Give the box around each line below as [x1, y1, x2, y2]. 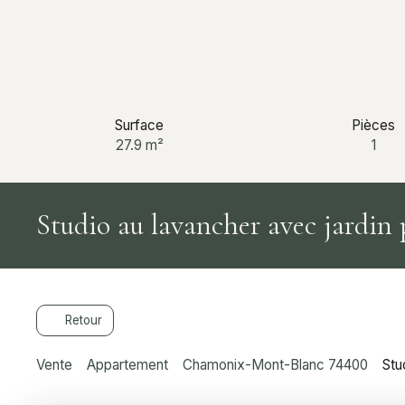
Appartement [87, 355, 168, 373]
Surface [115, 116, 164, 134]
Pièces [352, 116, 395, 134]
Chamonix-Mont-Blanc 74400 [183, 355, 368, 373]
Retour [64, 313, 102, 328]
